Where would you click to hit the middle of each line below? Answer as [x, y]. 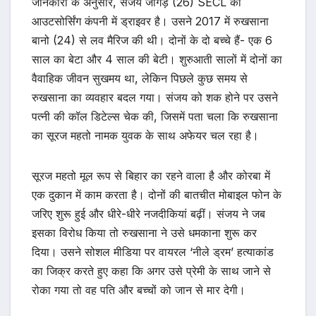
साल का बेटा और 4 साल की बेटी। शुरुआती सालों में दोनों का [157, 60]
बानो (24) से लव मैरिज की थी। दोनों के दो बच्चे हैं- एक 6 [152, 41]
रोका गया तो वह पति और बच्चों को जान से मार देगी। [139, 290]
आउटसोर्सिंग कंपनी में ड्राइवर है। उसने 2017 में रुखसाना [150, 22]
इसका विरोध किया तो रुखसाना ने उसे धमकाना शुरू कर [144, 233]
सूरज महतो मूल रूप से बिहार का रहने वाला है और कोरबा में [151, 176]
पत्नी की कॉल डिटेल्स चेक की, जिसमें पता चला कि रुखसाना [155, 117]
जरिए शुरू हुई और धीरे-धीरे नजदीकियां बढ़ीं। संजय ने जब [148, 214]
